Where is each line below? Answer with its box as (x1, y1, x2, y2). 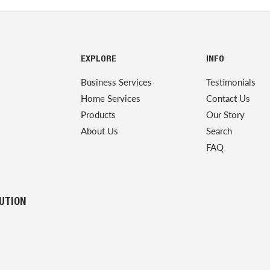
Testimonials (206, 77, 256, 88)
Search (206, 125, 232, 137)
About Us (81, 125, 118, 137)
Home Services (81, 93, 140, 104)
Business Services (81, 77, 152, 88)
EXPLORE (81, 55, 116, 64)
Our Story (206, 109, 245, 121)
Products (81, 109, 116, 121)
